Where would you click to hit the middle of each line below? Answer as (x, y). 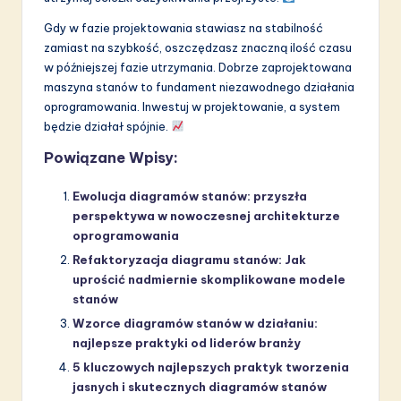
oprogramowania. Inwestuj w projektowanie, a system (192, 106)
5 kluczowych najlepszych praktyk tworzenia (211, 367)
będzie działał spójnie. (107, 126)
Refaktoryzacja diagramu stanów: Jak (189, 259)
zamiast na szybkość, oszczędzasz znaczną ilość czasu (198, 47)
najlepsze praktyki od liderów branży (187, 342)
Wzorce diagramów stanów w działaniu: (195, 323)
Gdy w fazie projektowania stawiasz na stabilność (183, 27)
